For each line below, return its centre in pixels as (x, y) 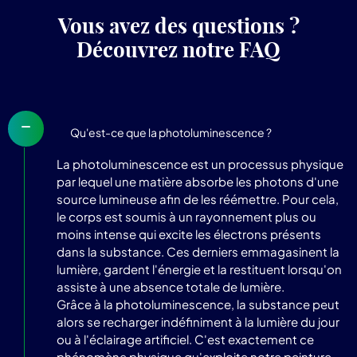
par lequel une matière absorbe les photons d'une (198, 181)
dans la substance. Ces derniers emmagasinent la (198, 251)
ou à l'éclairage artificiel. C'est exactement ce (185, 339)
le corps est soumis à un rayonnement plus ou (186, 216)
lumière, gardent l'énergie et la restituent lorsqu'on (199, 269)
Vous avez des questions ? (178, 25)
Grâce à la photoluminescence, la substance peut (198, 304)
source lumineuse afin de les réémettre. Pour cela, (198, 198)
